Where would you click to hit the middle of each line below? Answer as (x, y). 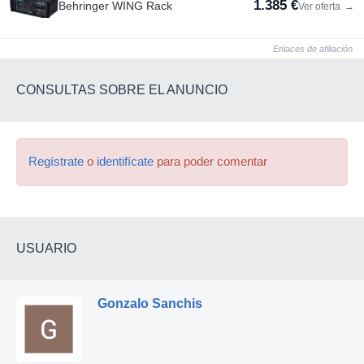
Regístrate (56, 161)
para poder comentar (210, 161)
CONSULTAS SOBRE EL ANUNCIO (122, 89)
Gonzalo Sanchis (150, 303)
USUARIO (46, 248)
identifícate (125, 161)
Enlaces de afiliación (313, 48)
